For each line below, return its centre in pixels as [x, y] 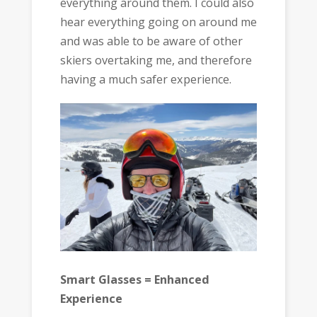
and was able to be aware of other [151, 41]
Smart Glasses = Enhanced [134, 280]
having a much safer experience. [145, 80]
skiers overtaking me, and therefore [156, 60]
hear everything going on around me [158, 22]
